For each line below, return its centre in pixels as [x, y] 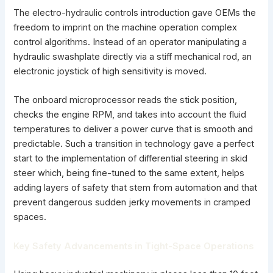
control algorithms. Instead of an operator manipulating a [130, 42]
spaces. [30, 217]
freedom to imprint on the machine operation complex [126, 27]
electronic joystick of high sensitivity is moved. [110, 71]
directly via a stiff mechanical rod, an [176, 56]
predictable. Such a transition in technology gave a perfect [134, 144]
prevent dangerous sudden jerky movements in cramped [132, 203]
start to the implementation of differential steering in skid [131, 159]
